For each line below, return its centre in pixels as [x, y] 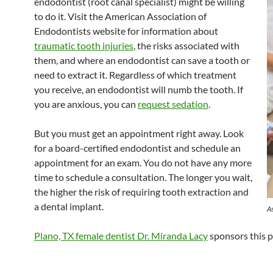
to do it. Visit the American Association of [120, 16]
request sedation [173, 104]
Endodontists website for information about [126, 31]
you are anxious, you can [86, 104]
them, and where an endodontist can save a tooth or [142, 60]
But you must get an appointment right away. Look [139, 133]
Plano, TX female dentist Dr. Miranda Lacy [121, 236]
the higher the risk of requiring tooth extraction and [141, 192]
